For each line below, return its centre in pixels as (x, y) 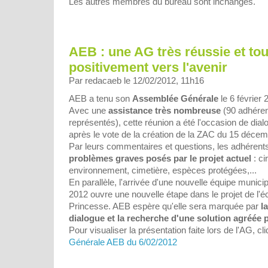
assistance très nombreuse (165, 111)
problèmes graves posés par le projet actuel (160, 159)
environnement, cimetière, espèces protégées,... (163, 170)
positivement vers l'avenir (148, 68)
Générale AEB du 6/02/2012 (123, 242)
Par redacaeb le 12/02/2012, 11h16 (136, 81)
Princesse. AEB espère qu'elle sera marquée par (165, 206)
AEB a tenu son (100, 99)
